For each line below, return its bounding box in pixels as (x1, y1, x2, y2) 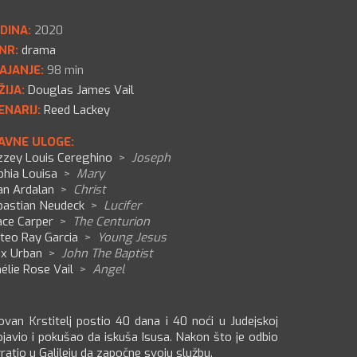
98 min (44, 62, 84, 78)
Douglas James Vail (28, 82, 134, 98)
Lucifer (104, 198, 141, 214)
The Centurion (73, 214, 150, 229)
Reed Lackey (44, 102, 110, 118)
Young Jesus (97, 229, 167, 245)
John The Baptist (61, 245, 153, 261)
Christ (73, 182, 106, 198)
